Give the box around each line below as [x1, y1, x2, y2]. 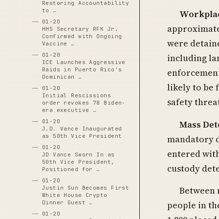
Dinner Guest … [42, 199, 93, 206]
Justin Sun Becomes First [42, 184, 130, 191]
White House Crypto [42, 192, 108, 198]
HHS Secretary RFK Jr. [42, 25, 118, 32]
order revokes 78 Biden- [42, 99, 126, 106]
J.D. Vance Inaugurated [42, 125, 122, 132]
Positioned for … [42, 166, 100, 173]
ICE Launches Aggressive [42, 59, 126, 66]
